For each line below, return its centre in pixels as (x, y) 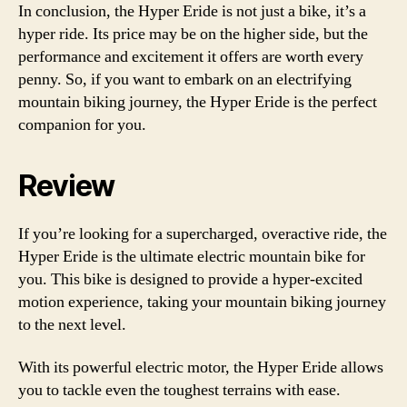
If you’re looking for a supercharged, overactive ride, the (203, 233)
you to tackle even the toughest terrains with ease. (179, 390)
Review (67, 185)
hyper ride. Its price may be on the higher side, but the (193, 34)
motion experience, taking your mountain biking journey (202, 302)
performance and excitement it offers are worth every (191, 56)
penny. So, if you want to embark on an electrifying (185, 79)
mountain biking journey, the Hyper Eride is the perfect (198, 102)
